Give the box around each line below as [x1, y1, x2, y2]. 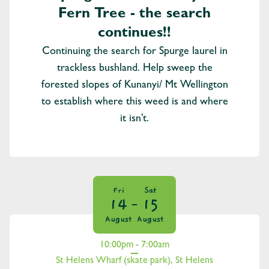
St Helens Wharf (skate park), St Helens [56, 256, 213, 267]
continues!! [98, 27, 171, 42]
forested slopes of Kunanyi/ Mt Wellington [41, 80, 228, 92]
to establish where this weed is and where [41, 97, 228, 109]
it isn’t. [120, 114, 149, 125]
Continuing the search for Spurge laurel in [41, 47, 228, 58]
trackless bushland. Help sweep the [56, 64, 213, 75]
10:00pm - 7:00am [100, 241, 169, 251]
